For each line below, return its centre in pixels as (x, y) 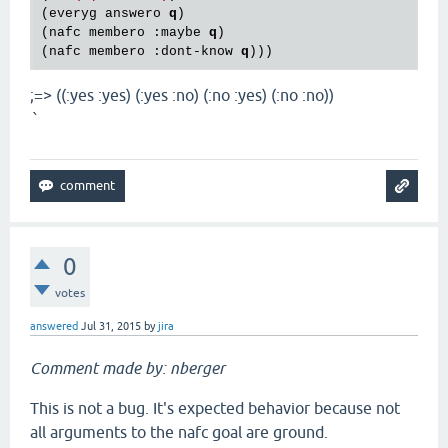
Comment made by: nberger (127, 368)
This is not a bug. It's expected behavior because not (215, 408)
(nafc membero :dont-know (141, 52)
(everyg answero (105, 14)
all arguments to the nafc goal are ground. (179, 432)
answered (54, 326)
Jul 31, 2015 (111, 326)
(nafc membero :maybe (125, 33)
